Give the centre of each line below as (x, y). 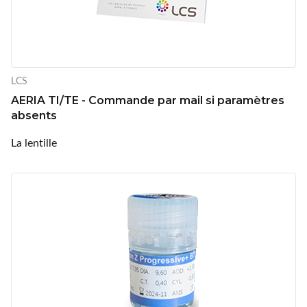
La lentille (34, 142)
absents (34, 115)
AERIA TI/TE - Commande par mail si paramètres (148, 100)
